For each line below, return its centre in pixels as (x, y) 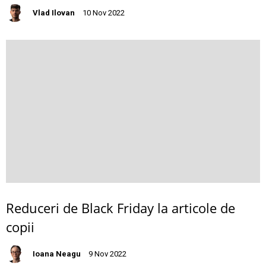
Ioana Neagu (57, 254)
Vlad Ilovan (54, 13)
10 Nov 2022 (104, 13)
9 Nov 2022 (107, 254)
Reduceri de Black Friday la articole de (121, 208)
